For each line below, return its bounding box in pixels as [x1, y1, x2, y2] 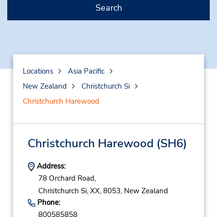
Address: [34, 161, 65, 171]
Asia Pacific [67, 66, 105, 76]
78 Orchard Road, [38, 173, 96, 184]
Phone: [35, 197, 60, 207]
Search [95, 2, 122, 14]
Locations [22, 66, 53, 76]
